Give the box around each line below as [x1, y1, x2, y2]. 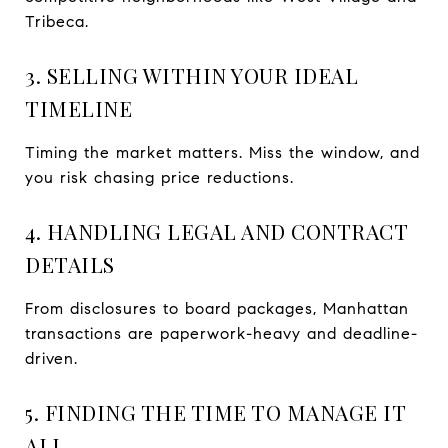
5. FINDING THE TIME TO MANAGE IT [25, 397, 405, 426]
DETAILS [25, 249, 115, 278]
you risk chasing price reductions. [25, 167, 294, 187]
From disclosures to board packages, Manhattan [25, 298, 409, 318]
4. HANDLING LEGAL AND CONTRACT [25, 216, 407, 245]
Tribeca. [25, 11, 89, 31]
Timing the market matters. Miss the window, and [25, 142, 420, 162]
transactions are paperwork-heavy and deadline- [25, 323, 418, 343]
